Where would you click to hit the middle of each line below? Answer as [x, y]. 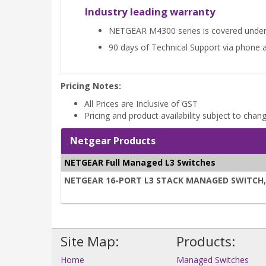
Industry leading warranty [150, 12]
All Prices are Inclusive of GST [141, 104]
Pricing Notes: [91, 86]
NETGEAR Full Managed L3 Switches [140, 163]
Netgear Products [113, 141]
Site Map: [90, 242]
